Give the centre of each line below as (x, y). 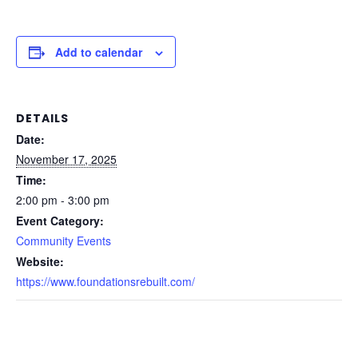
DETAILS (42, 118)
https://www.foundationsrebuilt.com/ (105, 281)
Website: (40, 261)
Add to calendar (99, 52)
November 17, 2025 (66, 159)
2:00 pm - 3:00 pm (63, 200)
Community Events (64, 241)
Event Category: (60, 221)
